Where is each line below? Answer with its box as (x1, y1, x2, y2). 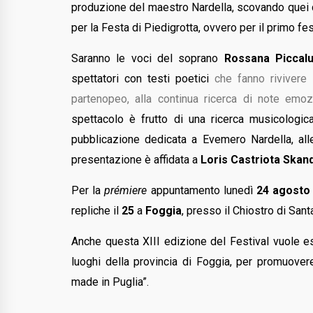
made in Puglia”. (71, 275, 149, 289)
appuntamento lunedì (150, 183, 253, 197)
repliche (71, 203, 110, 217)
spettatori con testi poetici (71, 71, 214, 85)
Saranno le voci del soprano (71, 51, 224, 65)
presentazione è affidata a (71, 152, 201, 166)
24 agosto (252, 183, 311, 197)
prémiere (104, 183, 151, 197)
